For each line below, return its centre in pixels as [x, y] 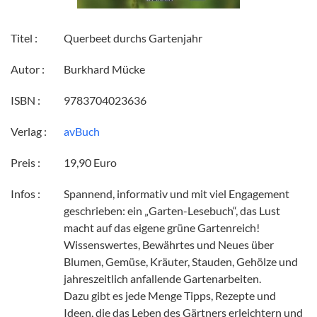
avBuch [82, 132]
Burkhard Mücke [104, 69]
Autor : [28, 69]
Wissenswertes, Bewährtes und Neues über [169, 245]
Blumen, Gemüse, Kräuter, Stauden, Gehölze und [181, 262]
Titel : [24, 38]
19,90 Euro [90, 163]
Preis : [25, 163]
